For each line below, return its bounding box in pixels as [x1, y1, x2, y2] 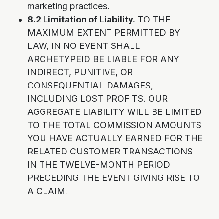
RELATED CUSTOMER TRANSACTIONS [27, 146, 193, 156]
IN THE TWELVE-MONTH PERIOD [27, 159, 170, 170]
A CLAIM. [27, 186, 67, 196]
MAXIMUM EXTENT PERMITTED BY [27, 27, 180, 38]
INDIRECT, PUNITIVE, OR [27, 67, 133, 77]
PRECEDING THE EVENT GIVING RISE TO [27, 173, 200, 183]
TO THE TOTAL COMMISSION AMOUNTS [27, 120, 201, 130]
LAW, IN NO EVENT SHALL [27, 41, 140, 51]
